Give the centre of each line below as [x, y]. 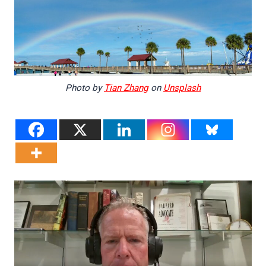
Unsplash [182, 88]
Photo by [85, 88]
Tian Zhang [126, 88]
